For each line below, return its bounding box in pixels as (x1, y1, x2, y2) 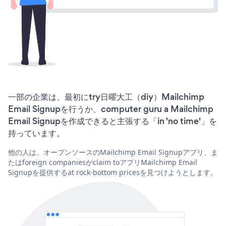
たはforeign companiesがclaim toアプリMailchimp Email (8, 157, 197, 167)
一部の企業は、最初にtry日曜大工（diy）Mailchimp (8, 90, 204, 103)
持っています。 (8, 127, 65, 139)
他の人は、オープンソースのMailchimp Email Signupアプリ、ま (8, 147, 218, 157)
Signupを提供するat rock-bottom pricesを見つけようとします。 (8, 167, 217, 177)
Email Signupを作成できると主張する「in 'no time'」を (8, 115, 217, 127)
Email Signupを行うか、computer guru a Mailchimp (8, 102, 213, 115)
